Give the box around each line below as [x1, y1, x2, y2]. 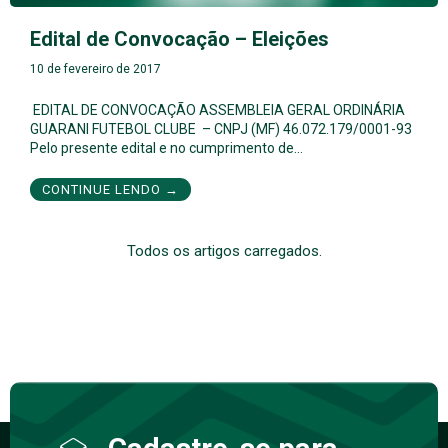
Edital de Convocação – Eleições [30, 27, 329, 52]
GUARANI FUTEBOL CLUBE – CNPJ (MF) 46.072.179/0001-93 [30, 121, 412, 138]
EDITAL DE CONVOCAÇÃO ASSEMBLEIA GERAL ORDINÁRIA [30, 102, 405, 119]
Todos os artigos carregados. [126, 242, 322, 261]
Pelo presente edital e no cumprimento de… [30, 140, 303, 157]
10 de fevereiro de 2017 [30, 62, 161, 77]
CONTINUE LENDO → [42, 182, 179, 198]
